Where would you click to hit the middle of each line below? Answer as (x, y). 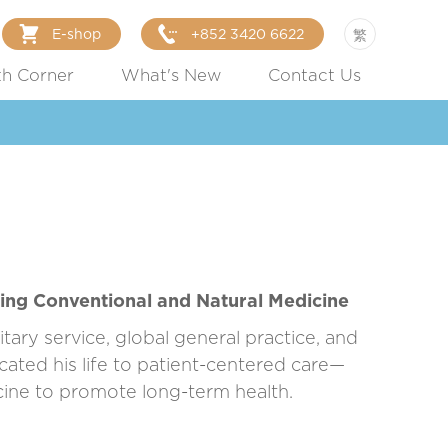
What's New (171, 76)
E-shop (76, 35)
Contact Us (314, 76)
